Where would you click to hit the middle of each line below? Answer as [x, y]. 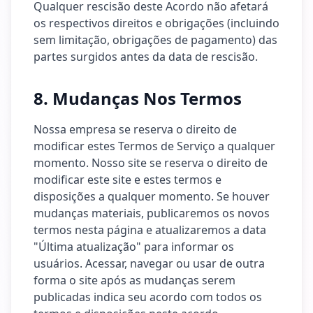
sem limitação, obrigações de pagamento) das [155, 40]
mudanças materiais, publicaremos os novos [152, 213]
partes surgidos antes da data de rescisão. [146, 57]
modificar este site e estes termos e [128, 180]
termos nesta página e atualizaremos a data [150, 230]
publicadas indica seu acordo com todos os [148, 297]
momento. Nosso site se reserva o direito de [151, 163]
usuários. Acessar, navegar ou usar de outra [149, 263]
